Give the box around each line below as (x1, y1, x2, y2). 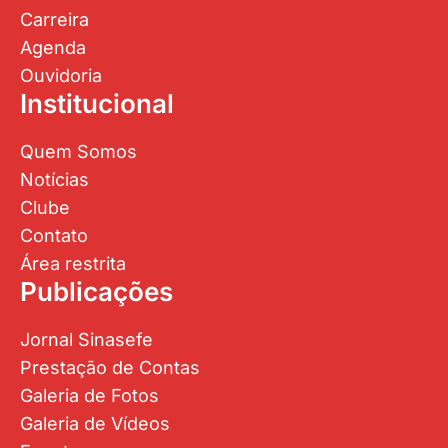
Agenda (19, 37, 86, 59)
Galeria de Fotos (19, 385, 159, 407)
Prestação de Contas (19, 357, 200, 379)
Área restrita (19, 253, 126, 275)
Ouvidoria (19, 65, 102, 87)
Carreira (19, 9, 89, 31)
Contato (19, 225, 88, 247)
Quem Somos (19, 141, 137, 163)
